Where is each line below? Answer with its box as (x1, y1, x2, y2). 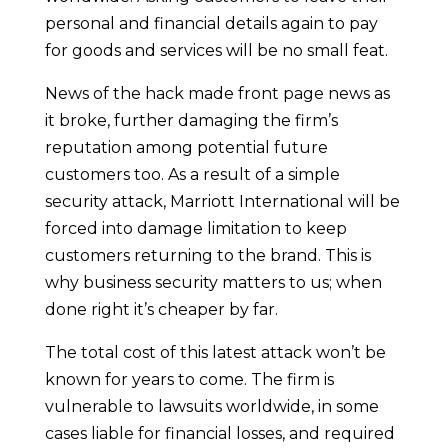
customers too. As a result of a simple (44, 164, 340, 184)
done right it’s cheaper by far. (44, 299, 278, 319)
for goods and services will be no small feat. (44, 40, 388, 60)
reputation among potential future (44, 137, 328, 157)
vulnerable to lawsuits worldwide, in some (44, 396, 379, 416)
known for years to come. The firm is (44, 369, 334, 389)
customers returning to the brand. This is (44, 245, 371, 265)
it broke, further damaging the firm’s (44, 110, 338, 130)
